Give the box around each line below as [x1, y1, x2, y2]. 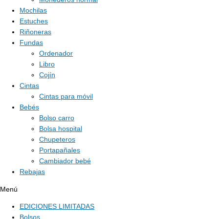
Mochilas [20, 7, 47, 15]
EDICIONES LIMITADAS [20, 203, 94, 211]
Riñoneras [20, 28, 51, 36]
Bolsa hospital [39, 125, 82, 133]
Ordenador [39, 50, 73, 58]
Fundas [20, 39, 43, 47]
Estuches [20, 18, 48, 25]
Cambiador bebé [39, 157, 91, 165]
